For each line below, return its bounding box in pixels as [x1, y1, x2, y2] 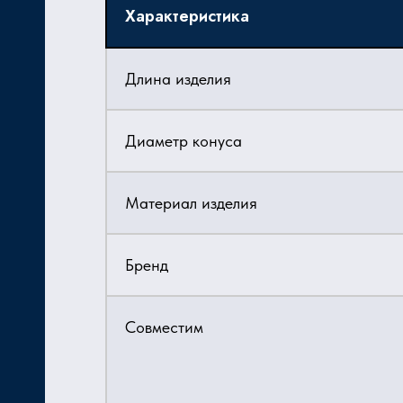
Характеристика [125, 4, 249, 28]
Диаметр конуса [125, 131, 242, 150]
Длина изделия [125, 69, 231, 88]
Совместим [125, 318, 203, 336]
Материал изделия [125, 193, 257, 212]
